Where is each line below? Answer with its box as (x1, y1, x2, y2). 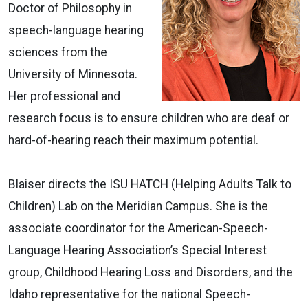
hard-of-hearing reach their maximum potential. (8, 133, 258, 147)
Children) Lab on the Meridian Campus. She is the (8, 199, 268, 213)
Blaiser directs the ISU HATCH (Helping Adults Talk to (8, 177, 291, 191)
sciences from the (8, 45, 107, 59)
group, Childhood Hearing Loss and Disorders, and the (8, 265, 293, 279)
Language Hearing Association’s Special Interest (8, 243, 267, 257)
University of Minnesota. (8, 67, 137, 81)
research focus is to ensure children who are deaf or (8, 111, 289, 125)
